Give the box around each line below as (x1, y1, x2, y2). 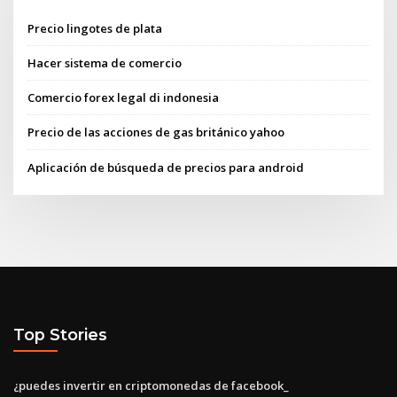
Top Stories (13, 325, 107, 345)
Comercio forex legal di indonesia (27, 90, 220, 106)
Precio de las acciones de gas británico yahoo (27, 124, 285, 141)
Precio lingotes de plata (27, 19, 163, 36)
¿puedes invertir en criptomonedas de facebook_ (13, 377, 289, 393)
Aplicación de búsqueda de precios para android (27, 159, 305, 175)
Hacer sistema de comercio (27, 54, 183, 71)
